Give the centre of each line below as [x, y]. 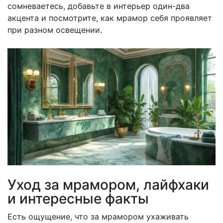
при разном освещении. [55, 30]
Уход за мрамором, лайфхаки [108, 184]
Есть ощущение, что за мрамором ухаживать [98, 216]
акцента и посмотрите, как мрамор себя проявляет [110, 18]
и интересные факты [78, 198]
